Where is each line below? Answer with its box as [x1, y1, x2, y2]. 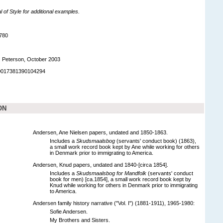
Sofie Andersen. [50, 208, 88, 215]
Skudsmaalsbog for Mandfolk [76, 170, 148, 176]
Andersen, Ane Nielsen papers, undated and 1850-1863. [33, 129, 168, 135]
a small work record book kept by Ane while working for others [50, 143, 200, 150]
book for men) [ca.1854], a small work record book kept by [50, 176, 191, 182]
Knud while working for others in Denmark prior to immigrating [50, 182, 198, 188]
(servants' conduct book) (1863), [116, 137, 196, 144]
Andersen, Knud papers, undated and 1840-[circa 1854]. [33, 161, 168, 168]
